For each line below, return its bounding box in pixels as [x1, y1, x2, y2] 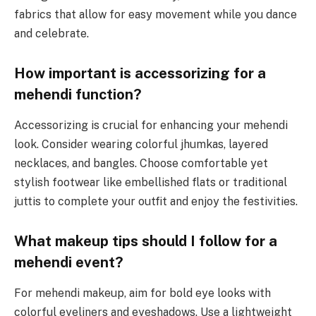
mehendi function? [14, 85, 142, 103]
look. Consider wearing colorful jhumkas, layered [14, 138, 268, 152]
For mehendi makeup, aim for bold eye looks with [14, 286, 271, 300]
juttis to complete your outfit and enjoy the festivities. [14, 195, 298, 209]
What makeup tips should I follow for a [14, 232, 277, 250]
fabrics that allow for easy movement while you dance [14, 8, 297, 22]
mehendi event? [14, 253, 123, 271]
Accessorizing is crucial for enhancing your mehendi [14, 119, 288, 133]
